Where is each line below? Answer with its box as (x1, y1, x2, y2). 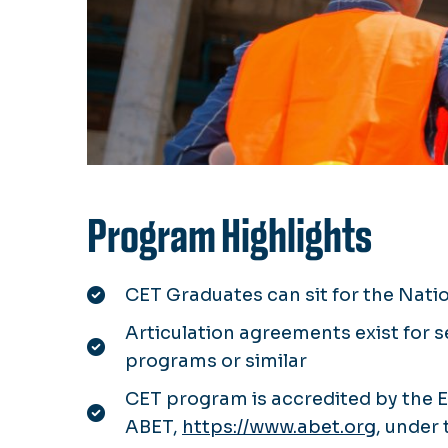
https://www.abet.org (182, 415, 376, 438)
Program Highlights (87, 207, 372, 265)
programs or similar (125, 349, 307, 372)
